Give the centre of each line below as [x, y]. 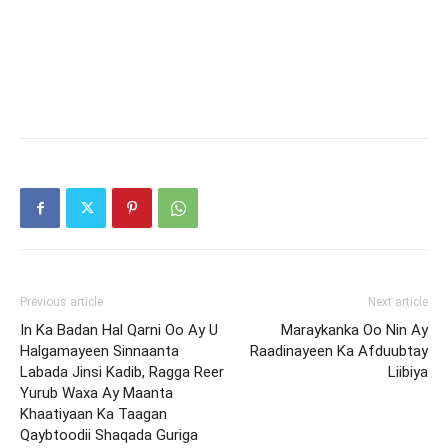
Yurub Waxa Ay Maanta [96, 393]
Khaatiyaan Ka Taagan [93, 414]
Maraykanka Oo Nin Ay [354, 330]
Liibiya [408, 372]
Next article [398, 302]
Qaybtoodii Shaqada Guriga [109, 435]
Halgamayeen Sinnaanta [99, 351]
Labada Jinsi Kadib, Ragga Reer [122, 372]
